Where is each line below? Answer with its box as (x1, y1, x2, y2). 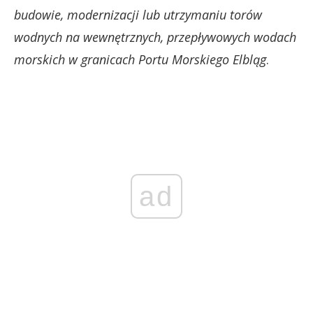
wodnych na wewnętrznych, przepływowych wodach (14, 29, 296, 46)
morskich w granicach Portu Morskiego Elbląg (14, 51, 266, 68)
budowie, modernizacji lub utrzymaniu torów (14, 6, 262, 24)
